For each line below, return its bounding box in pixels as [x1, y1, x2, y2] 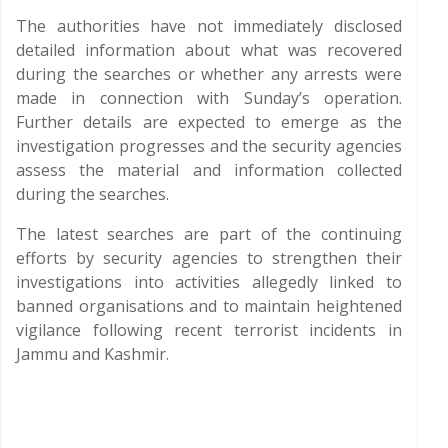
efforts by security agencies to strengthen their [16, 247, 402, 269]
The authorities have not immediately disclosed [16, 15, 402, 37]
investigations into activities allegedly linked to [16, 271, 402, 293]
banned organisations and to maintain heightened [16, 295, 402, 317]
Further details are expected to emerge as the [16, 111, 402, 133]
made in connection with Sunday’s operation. [16, 87, 402, 109]
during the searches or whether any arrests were [16, 63, 402, 85]
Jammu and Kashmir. [16, 343, 169, 365]
